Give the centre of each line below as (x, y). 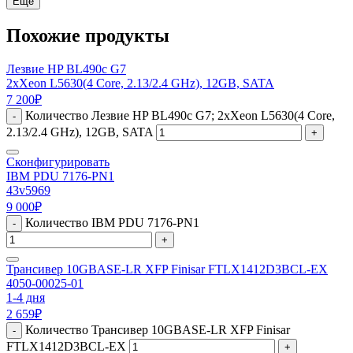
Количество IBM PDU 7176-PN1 (112, 222)
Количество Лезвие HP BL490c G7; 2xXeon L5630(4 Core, (180, 115)
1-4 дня (26, 297)
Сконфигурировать (58, 162)
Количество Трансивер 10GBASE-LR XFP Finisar (158, 329)
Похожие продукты (88, 35)
